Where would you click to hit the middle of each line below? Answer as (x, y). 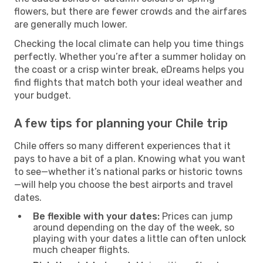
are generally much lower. (71, 24)
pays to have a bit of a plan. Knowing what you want (130, 159)
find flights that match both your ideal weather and (128, 82)
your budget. (43, 95)
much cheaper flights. (81, 249)
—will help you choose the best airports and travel (124, 184)
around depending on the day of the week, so (134, 227)
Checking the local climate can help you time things (129, 43)
